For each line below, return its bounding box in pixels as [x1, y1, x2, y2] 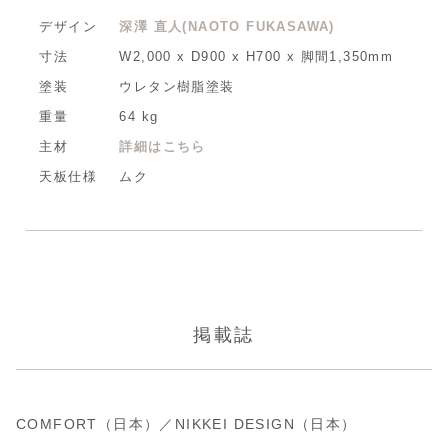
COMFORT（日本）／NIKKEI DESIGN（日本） [16, 415, 357, 432]
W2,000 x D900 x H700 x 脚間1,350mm [119, 48, 394, 64]
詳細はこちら [119, 138, 206, 154]
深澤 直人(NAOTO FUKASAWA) [119, 18, 335, 34]
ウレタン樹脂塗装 [119, 78, 235, 94]
